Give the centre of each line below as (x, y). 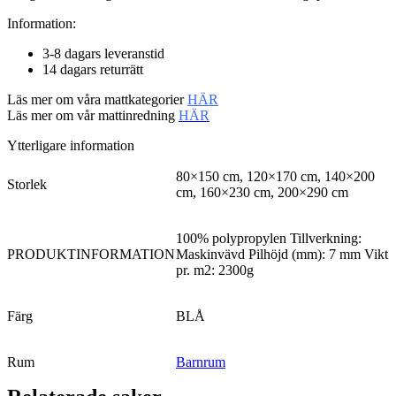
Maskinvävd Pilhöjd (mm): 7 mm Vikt (282, 255)
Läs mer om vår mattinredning (93, 116)
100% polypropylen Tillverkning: (269, 239)
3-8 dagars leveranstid (103, 54)
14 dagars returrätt (93, 70)
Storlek (27, 185)
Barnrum (201, 362)
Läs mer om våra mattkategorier (97, 100)
